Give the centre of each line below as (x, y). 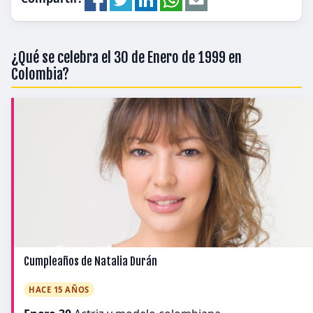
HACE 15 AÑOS (59, 290)
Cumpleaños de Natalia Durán (90, 261)
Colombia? (40, 74)
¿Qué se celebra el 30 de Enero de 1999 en (126, 57)
